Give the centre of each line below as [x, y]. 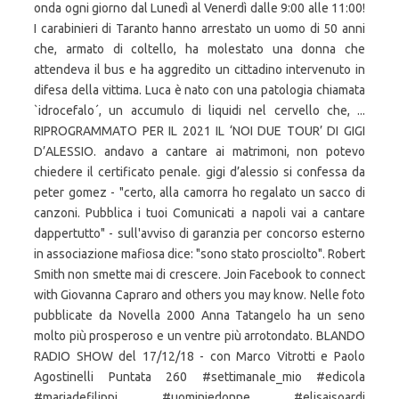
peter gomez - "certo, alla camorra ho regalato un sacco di [199, 192]
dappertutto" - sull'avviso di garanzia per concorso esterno [199, 233]
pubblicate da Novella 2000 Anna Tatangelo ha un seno [199, 315]
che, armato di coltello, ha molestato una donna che [199, 49]
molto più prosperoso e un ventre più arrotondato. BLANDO [199, 336]
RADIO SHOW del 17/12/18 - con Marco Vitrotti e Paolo [199, 356]
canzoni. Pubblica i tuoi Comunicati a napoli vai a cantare [199, 213]
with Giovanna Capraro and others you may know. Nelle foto [199, 295]
